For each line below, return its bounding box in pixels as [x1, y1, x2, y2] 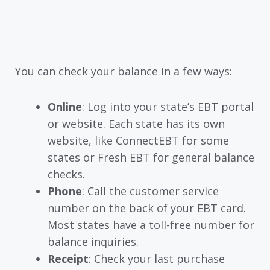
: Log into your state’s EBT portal [82, 99, 254, 114]
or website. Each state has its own [48, 116, 225, 131]
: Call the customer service [82, 183, 219, 198]
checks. [48, 166, 85, 181]
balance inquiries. [48, 234, 139, 249]
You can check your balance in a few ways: [15, 64, 232, 79]
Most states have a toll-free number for [48, 217, 254, 232]
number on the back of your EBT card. [48, 200, 246, 215]
